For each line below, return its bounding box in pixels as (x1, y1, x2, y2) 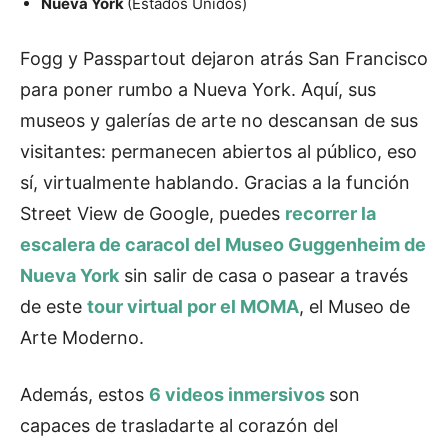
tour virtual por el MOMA (87, 296, 299, 318)
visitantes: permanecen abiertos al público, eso (20, 141, 417, 163)
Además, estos (20, 384, 144, 406)
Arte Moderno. (20, 327, 144, 349)
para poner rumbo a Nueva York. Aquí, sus (20, 79, 376, 101)
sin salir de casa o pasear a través (119, 265, 408, 287)
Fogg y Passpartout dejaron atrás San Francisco (20, 48, 428, 70)
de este (20, 296, 82, 318)
